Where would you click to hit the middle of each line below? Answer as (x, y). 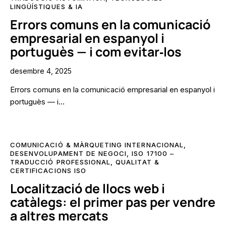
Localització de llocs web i (88, 189)
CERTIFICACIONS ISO (48, 171)
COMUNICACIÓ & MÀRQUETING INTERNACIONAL (97, 145)
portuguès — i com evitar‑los (96, 51)
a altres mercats (59, 216)
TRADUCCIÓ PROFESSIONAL (61, 162)
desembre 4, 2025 (41, 71)
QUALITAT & (137, 162)
